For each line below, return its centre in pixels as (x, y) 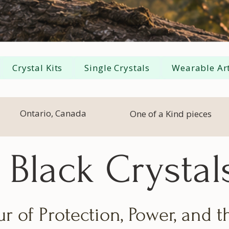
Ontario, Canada (53, 113)
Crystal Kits (38, 68)
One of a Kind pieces (171, 114)
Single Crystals (117, 68)
